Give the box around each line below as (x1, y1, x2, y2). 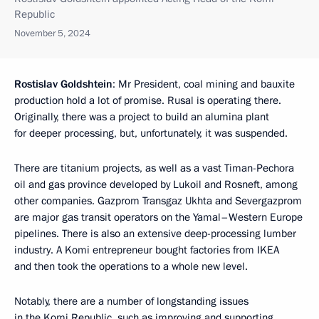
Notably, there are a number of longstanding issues (14, 294, 249, 308)
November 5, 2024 (14, 27, 90, 40)
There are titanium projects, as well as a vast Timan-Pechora (14, 161, 294, 175)
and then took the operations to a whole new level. (14, 259, 248, 273)
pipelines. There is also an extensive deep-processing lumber (14, 226, 296, 241)
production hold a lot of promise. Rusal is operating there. (14, 93, 281, 108)
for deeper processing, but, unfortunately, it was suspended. (14, 126, 288, 140)
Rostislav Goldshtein (14, 77, 113, 91)
